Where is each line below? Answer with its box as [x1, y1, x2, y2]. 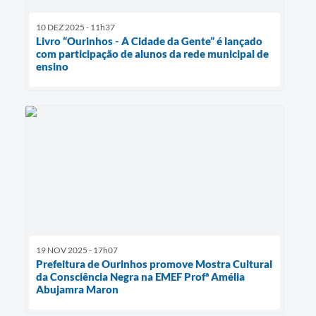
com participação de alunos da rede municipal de [36, 47, 269, 60]
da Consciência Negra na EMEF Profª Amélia [36, 270, 245, 284]
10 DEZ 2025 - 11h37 [36, 21, 115, 32]
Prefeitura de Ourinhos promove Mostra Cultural [36, 257, 272, 271]
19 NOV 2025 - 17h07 [36, 245, 118, 256]
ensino [36, 59, 68, 73]
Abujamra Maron [36, 283, 119, 296]
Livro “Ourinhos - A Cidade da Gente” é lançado [36, 34, 262, 47]
